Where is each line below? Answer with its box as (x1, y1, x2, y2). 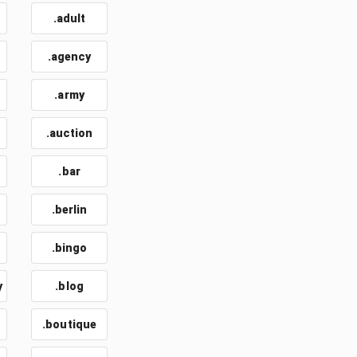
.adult (53, 12, 86, 25)
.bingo (51, 241, 88, 254)
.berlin (51, 203, 88, 216)
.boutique (42, 318, 97, 331)
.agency (47, 50, 92, 63)
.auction (45, 127, 93, 139)
